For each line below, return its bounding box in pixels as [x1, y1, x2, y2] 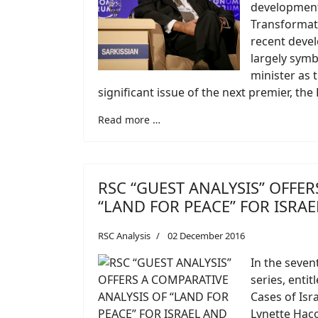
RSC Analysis [98, 229, 150, 242]
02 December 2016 [168, 229, 245, 242]
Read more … [98, 112, 160, 126]
